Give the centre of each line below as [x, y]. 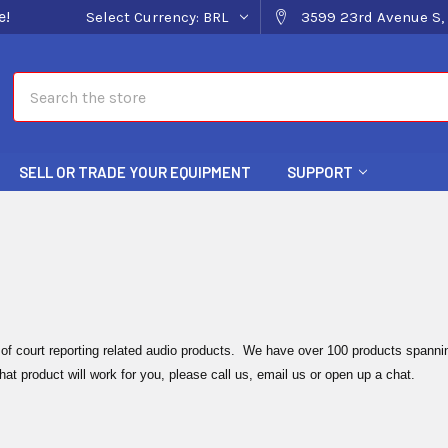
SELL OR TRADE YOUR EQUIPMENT [135, 172]
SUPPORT [320, 172]
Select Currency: [144, 17]
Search [37, 83]
